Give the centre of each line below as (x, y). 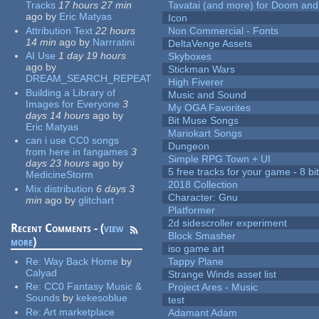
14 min (41, 42)
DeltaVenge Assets (210, 44)
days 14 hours (58, 115)
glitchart (96, 200)
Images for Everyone (73, 104)
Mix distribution (60, 188)
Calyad (42, 272)
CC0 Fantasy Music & (93, 287)
